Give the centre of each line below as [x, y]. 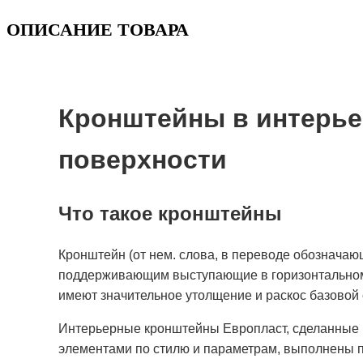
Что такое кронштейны [170, 213]
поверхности [143, 160]
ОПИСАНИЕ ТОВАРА [98, 29]
